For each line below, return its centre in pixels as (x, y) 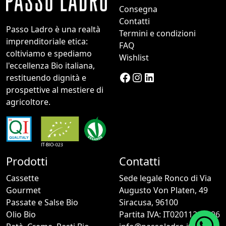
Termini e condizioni (157, 34)
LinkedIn (147, 77)
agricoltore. (28, 102)
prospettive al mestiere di (55, 90)
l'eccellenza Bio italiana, (50, 65)
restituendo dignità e (46, 77)
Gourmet (23, 190)
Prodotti (27, 161)
